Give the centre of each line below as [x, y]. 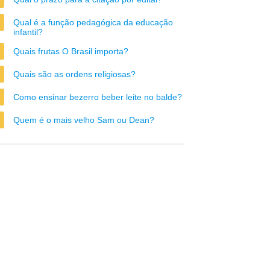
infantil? [28, 32]
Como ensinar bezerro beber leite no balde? [98, 97]
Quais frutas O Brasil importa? [71, 51]
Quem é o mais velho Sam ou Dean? [84, 120]
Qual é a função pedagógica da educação [93, 22]
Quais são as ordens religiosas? [74, 74]
